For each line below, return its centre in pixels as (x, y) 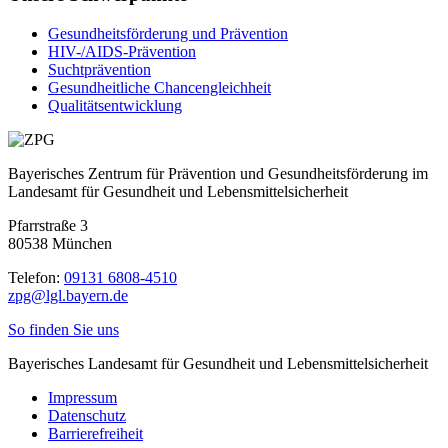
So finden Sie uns (63, 330)
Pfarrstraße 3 (48, 226)
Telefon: (36, 278)
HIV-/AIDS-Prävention (122, 52)
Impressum (82, 398)
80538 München (60, 244)
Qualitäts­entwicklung (115, 106)
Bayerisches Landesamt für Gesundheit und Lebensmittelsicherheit (218, 364)
